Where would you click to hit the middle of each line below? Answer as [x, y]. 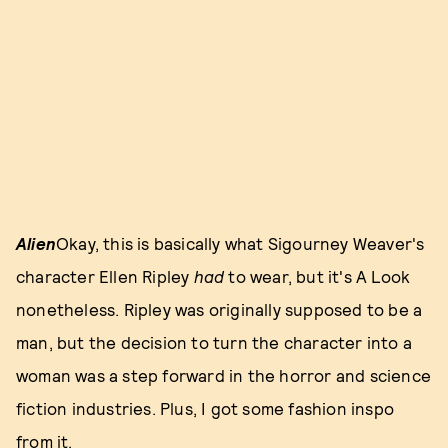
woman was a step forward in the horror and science [224, 374]
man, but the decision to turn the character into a [214, 341]
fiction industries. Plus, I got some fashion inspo [205, 407]
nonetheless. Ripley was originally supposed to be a [219, 308]
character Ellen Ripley [105, 275]
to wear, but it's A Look [319, 275]
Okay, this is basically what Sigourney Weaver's [240, 242]
